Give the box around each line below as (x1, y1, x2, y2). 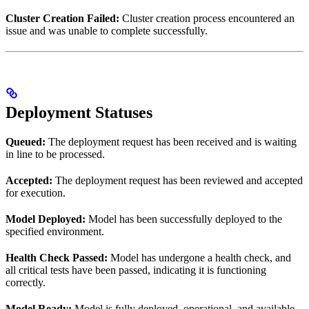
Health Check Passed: (6, 251, 108, 263)
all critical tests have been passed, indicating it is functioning (6, 263, 266, 276)
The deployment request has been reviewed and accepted (52, 174, 303, 186)
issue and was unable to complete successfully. (6, 24, 208, 37)
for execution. (6, 186, 66, 199)
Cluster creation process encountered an (119, 12, 295, 24)
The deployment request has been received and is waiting (46, 135, 297, 148)
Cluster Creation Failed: (6, 12, 119, 24)
